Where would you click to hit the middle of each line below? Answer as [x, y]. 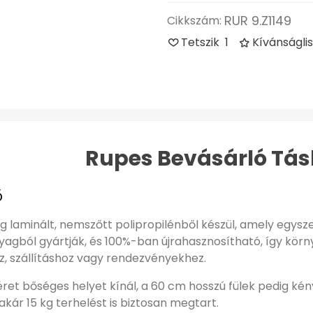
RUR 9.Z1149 [258, 21]
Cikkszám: [194, 20]
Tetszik [202, 42]
